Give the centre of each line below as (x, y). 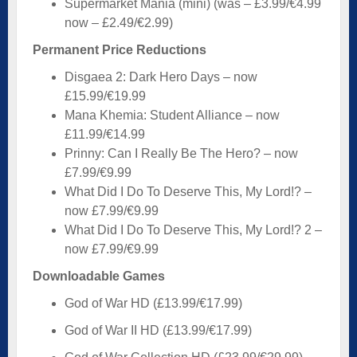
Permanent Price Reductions (120, 49)
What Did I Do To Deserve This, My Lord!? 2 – (193, 229)
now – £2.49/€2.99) (119, 22)
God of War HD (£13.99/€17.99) (153, 303)
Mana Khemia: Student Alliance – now (172, 115)
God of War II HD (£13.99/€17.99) (158, 330)
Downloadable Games (99, 276)
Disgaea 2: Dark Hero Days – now (161, 76)
